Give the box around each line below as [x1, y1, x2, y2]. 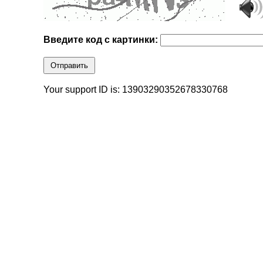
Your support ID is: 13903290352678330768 [43, 85, 228, 95]
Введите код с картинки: [43, 35, 161, 45]
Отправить [50, 61, 89, 70]
